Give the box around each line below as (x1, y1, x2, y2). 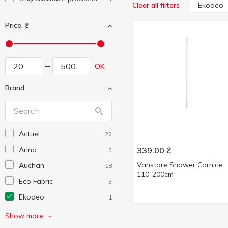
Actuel (19, 129, 40, 138)
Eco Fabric (19, 177, 53, 186)
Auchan (19, 161, 44, 170)
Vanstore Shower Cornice (137, 160, 222, 169)
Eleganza (19, 208, 50, 217)
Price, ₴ (5, 21, 29, 30)
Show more (5, 211, 43, 220)
